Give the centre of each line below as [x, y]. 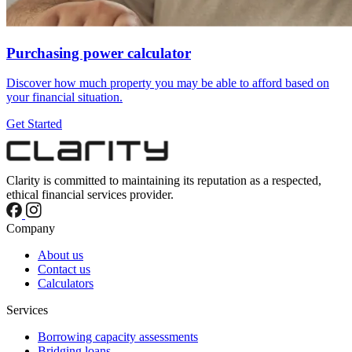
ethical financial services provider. [90, 195]
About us [60, 255]
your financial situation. [64, 97]
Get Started [34, 124]
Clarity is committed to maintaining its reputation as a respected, [164, 181]
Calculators [66, 284]
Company [31, 229]
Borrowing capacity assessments [118, 337]
